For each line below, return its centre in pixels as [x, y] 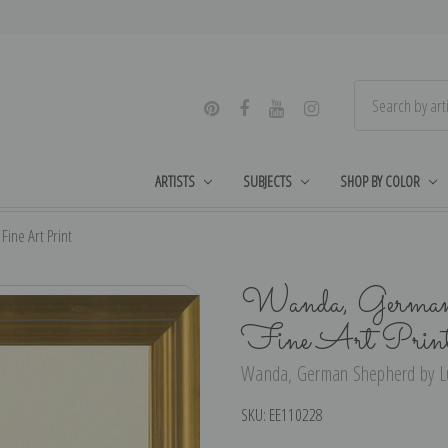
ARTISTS [175, 180]
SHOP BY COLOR [379, 180]
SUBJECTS [268, 180]
